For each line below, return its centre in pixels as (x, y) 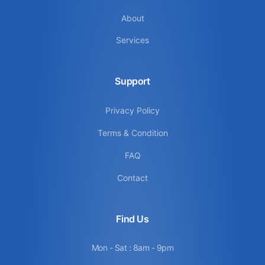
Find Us (132, 219)
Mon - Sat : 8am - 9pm (132, 247)
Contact (132, 177)
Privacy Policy (132, 110)
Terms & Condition (132, 132)
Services (132, 40)
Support (132, 81)
